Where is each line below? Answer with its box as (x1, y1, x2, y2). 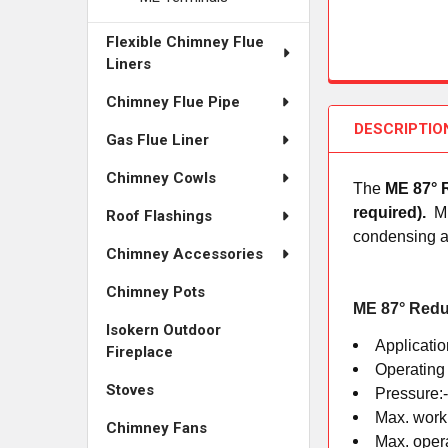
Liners (106, 55, 151, 73)
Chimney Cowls (106, 169, 216, 187)
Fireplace (106, 343, 173, 361)
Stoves (106, 381, 154, 399)
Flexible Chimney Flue (106, 33, 264, 51)
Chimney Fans (106, 419, 207, 437)
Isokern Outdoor (106, 321, 221, 339)
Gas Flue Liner (106, 131, 209, 149)
